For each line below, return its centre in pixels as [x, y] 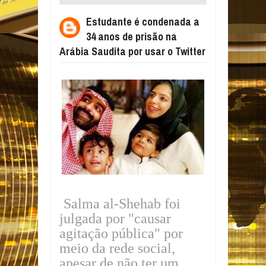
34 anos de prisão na [132, 37]
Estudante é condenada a [143, 22]
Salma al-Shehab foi [122, 204]
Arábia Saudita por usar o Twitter [132, 51]
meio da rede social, [117, 248]
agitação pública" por [121, 234]
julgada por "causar [115, 219]
